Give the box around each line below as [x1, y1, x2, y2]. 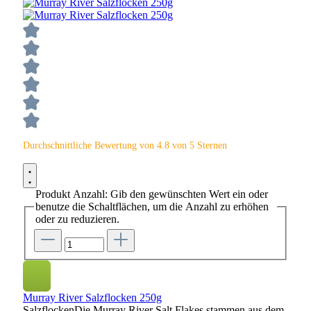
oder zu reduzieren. [35, 212, 119, 225]
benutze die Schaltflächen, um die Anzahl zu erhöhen [35, 200, 269, 212]
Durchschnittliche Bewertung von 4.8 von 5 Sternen [23, 139, 227, 151]
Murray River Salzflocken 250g [23, 292, 162, 304]
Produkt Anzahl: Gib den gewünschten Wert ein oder [35, 187, 268, 200]
